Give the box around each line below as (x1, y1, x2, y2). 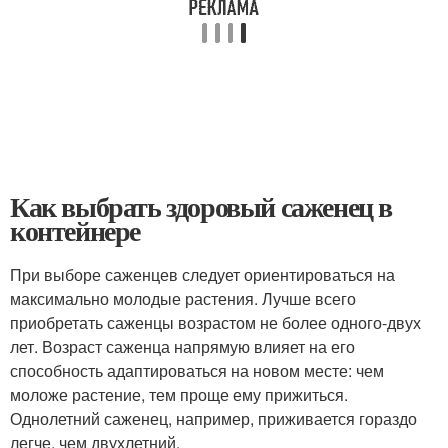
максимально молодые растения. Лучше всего (10, 287, 356, 310)
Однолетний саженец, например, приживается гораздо (10, 407, 417, 430)
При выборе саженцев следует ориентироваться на (10, 263, 395, 286)
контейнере (10, 210, 140, 251)
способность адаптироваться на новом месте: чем (10, 359, 384, 382)
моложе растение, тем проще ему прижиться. (10, 383, 348, 406)
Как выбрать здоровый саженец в (10, 186, 392, 227)
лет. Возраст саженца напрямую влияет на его (10, 335, 355, 358)
